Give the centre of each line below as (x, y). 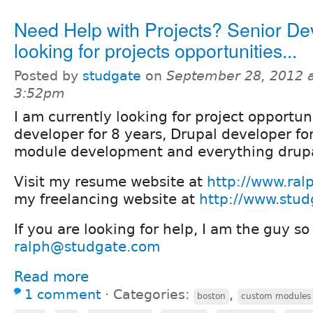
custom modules (276, 296)
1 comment (63, 294)
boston (211, 296)
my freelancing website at (107, 199)
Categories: (153, 294)
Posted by (48, 75)
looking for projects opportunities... (155, 50)
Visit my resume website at (110, 181)
